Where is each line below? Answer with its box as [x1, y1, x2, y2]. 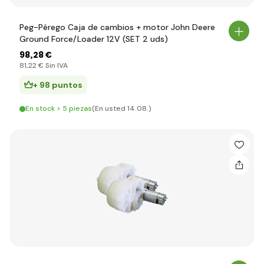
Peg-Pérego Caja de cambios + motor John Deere [19, 22, 215, 32]
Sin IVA [44, 61, 68, 70]
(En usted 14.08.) [92, 104, 151, 113]
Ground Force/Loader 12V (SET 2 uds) [19, 34, 168, 44]
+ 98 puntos [33, 80, 82, 90]
